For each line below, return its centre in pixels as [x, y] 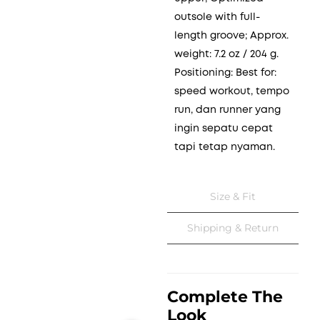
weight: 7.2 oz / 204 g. [226, 54]
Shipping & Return [233, 227]
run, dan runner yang [227, 110]
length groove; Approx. [231, 36]
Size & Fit [233, 196]
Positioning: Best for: [225, 73]
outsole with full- [217, 17]
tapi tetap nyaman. [225, 147]
